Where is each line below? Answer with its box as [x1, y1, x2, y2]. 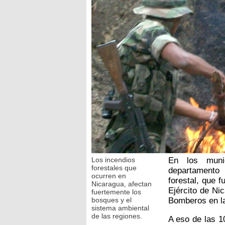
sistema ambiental [91, 203, 149, 212]
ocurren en [91, 171, 126, 180]
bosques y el [91, 195, 132, 204]
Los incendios [91, 155, 135, 164]
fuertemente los [91, 187, 141, 196]
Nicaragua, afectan [91, 179, 152, 188]
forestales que [91, 163, 137, 172]
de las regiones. [91, 211, 142, 220]
